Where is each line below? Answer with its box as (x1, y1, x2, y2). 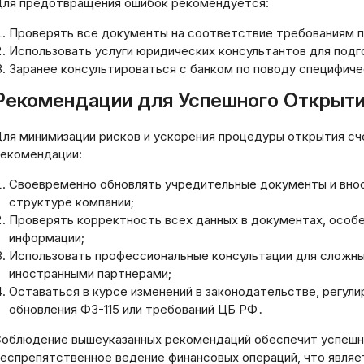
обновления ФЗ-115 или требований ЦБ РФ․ (9, 301, 264, 317)
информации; (9, 230, 84, 245)
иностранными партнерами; (9, 266, 171, 281)
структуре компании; (9, 194, 134, 210)
